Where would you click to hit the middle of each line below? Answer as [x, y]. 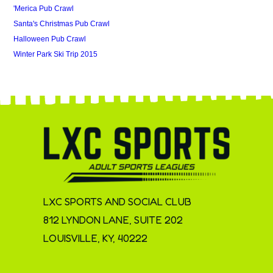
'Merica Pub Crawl [44, 9]
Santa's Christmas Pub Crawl [62, 24]
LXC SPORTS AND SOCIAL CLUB [117, 201]
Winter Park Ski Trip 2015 [56, 55]
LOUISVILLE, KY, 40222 [95, 238]
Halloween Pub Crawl [50, 39]
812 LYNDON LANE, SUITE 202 [113, 220]
